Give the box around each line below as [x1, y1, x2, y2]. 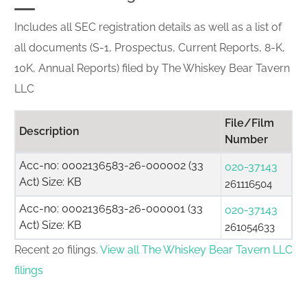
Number [225, 133, 268, 146]
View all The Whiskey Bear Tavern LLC [100, 243, 293, 256]
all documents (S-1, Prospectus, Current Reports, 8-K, [14, 41, 285, 54]
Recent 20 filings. [14, 243, 100, 256]
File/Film [225, 116, 274, 130]
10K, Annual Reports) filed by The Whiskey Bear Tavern [14, 62, 290, 75]
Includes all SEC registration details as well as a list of [14, 21, 282, 34]
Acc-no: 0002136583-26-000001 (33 [19, 202, 203, 215]
